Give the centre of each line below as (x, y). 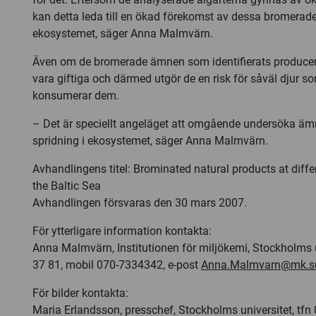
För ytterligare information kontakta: (122, 231)
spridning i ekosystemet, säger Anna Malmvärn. (150, 141)
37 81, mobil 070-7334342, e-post (117, 265)
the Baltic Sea (67, 186)
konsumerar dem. (76, 96)
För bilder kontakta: (80, 293)
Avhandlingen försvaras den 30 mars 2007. (140, 203)
